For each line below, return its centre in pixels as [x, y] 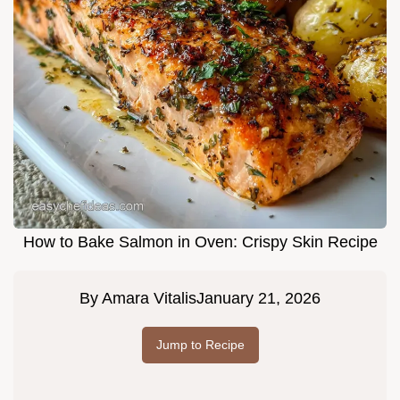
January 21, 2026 [258, 298]
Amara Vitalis [149, 298]
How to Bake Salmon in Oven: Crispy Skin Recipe [200, 242]
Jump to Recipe [200, 344]
